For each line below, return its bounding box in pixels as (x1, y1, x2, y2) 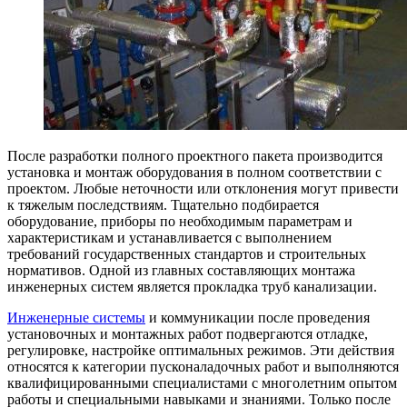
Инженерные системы (7, 310, 145, 326)
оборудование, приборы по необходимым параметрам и (7, 213, 352, 230)
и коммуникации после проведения (145, 310, 370, 326)
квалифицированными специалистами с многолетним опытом (7, 375, 397, 392)
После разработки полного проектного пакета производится (7, 148, 382, 164)
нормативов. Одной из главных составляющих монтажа (7, 263, 355, 279)
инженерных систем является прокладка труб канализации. (7, 279, 377, 295)
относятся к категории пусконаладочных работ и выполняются (7, 359, 399, 375)
